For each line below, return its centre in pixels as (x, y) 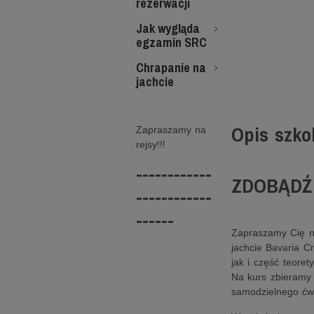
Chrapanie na (171, 68)
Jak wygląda (168, 28)
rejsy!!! (150, 144)
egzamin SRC (171, 42)
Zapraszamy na (171, 130)
